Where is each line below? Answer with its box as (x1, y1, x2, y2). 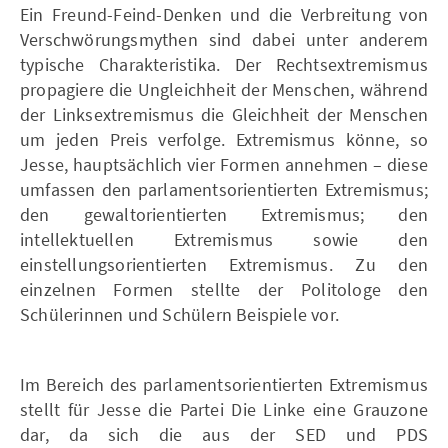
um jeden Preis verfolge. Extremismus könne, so (20, 127, 428, 151)
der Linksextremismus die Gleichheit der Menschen (20, 102, 428, 126)
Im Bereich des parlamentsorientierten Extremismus (20, 372, 428, 396)
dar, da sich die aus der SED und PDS (20, 422, 428, 446)
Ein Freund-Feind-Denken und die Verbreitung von (20, 2, 428, 26)
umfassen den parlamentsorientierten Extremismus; (20, 177, 428, 201)
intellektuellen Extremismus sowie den (20, 227, 428, 251)
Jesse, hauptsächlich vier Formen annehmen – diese (20, 152, 428, 176)
